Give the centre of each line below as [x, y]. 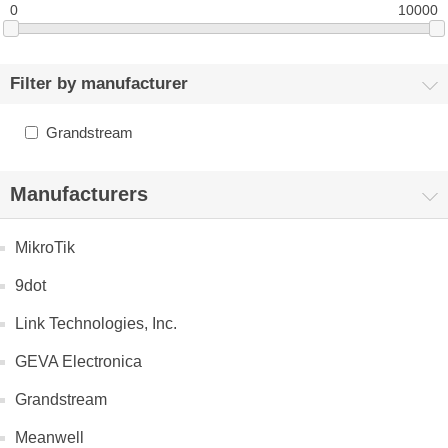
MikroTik [45, 248]
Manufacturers [79, 194]
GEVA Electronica [78, 362]
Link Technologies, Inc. [96, 324]
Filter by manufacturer [99, 84]
